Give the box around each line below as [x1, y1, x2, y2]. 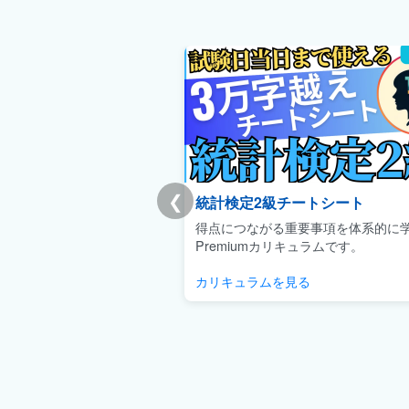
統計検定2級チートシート [195, 192, 364, 214]
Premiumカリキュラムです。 [195, 236, 363, 256]
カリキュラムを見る [195, 271, 310, 291]
